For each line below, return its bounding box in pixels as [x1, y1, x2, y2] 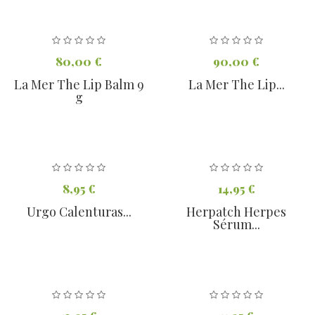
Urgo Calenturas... [26, 203, 131, 221]
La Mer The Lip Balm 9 [13, 76, 144, 94]
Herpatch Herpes [186, 203, 286, 221]
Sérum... [212, 216, 260, 233]
